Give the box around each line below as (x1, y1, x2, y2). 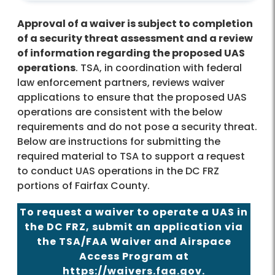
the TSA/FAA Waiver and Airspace (36, 234, 231, 249)
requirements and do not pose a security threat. (17, 120, 257, 134)
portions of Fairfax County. (17, 179, 150, 193)
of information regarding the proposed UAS (17, 46, 245, 61)
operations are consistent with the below (17, 105, 222, 120)
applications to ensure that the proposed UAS (17, 90, 247, 105)
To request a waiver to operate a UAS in (20, 205, 249, 220)
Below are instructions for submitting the (17, 134, 220, 149)
